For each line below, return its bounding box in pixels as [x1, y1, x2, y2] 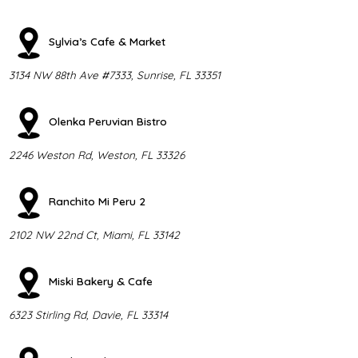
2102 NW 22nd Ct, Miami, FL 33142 [8, 227, 180, 241]
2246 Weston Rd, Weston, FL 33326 [8, 147, 185, 161]
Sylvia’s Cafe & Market [48, 34, 165, 49]
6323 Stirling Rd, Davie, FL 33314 [8, 307, 168, 321]
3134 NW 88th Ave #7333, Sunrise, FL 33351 [8, 67, 221, 82]
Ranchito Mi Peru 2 [48, 194, 145, 209]
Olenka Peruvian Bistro [48, 114, 167, 129]
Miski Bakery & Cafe [48, 274, 153, 288]
